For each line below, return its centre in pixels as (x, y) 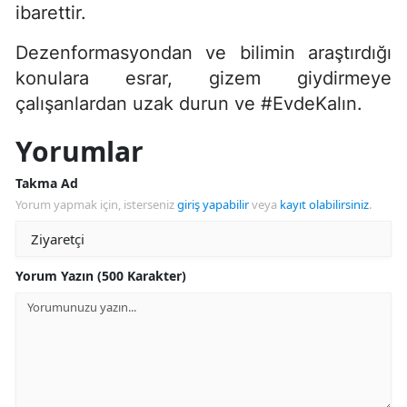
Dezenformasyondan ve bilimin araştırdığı (203, 52)
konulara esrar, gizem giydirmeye (203, 78)
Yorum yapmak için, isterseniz (96, 204)
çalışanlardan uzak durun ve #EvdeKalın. (189, 103)
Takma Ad (47, 183)
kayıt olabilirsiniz (324, 204)
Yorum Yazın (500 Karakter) (101, 275)
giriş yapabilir (213, 204)
